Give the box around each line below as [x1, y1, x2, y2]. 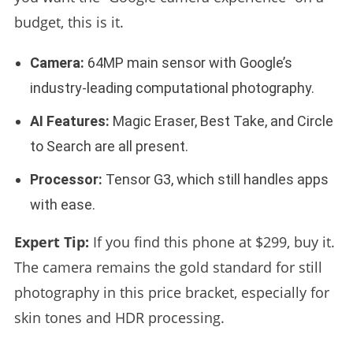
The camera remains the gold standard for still [13, 257, 322, 277]
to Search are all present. [29, 137, 188, 154]
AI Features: [29, 112, 110, 129]
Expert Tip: [13, 232, 89, 251]
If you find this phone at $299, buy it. [88, 232, 335, 251]
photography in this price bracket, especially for [13, 282, 329, 302]
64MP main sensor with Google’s [84, 54, 292, 71]
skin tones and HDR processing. [13, 307, 225, 327]
